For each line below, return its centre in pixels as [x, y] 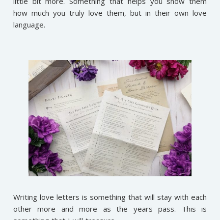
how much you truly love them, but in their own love [110, 13]
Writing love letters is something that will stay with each [110, 197]
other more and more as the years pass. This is [110, 208]
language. [29, 25]
